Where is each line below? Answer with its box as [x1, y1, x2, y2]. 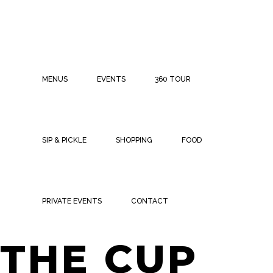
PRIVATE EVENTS [42, 197, 102, 205]
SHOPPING [116, 136, 152, 144]
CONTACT [131, 197, 168, 205]
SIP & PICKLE [42, 136, 87, 144]
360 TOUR [155, 75, 191, 83]
